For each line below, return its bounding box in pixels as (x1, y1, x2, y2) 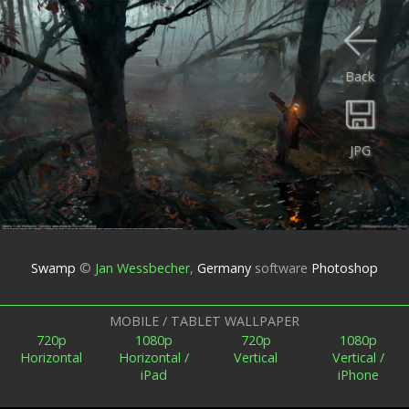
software (251, 258, 311, 277)
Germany (194, 258, 251, 277)
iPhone (337, 366, 379, 383)
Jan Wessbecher (95, 258, 190, 277)
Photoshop (311, 258, 378, 277)
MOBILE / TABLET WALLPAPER (110, 311, 299, 330)
